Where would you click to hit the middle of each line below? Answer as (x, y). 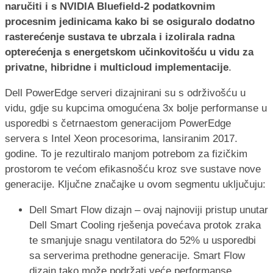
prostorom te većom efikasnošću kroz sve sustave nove (133, 169)
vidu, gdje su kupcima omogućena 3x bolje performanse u (136, 108)
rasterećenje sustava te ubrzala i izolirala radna (120, 37)
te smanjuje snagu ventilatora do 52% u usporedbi (143, 240)
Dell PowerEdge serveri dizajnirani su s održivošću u (125, 93)
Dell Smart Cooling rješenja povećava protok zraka (145, 225)
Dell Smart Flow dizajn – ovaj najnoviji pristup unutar (149, 210)
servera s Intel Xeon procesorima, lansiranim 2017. (121, 138)
